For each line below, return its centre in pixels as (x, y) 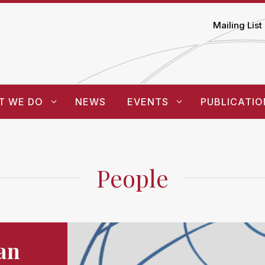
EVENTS (148, 101)
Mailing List (237, 25)
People (132, 177)
